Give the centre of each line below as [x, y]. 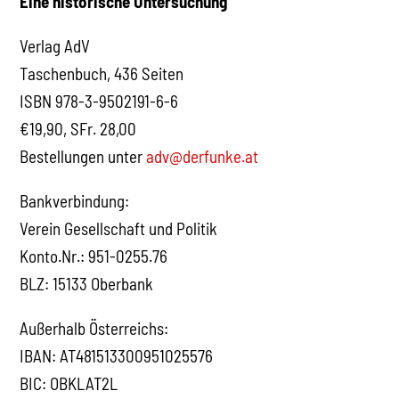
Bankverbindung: [75, 200]
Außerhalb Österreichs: [94, 328]
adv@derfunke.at [203, 156]
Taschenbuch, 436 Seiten [102, 73]
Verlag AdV [55, 45]
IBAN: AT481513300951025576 [117, 355]
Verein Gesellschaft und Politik [119, 228]
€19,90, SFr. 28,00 [78, 128]
